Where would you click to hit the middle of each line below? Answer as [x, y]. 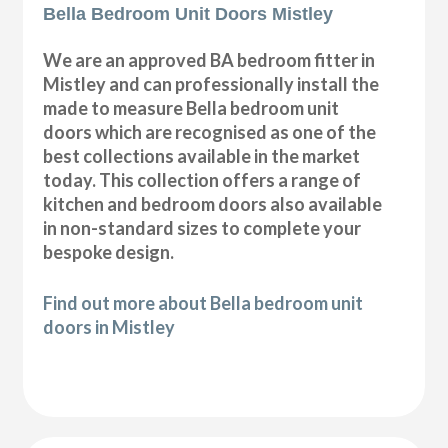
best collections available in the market [202, 155]
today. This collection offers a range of [202, 179]
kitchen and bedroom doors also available [213, 203]
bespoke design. [109, 251]
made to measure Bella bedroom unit [191, 107]
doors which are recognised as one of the [210, 131]
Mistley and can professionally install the [211, 83]
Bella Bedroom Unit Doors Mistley [188, 13]
